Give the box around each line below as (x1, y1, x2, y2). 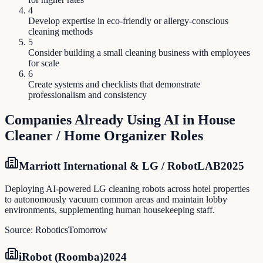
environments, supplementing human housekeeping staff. (5, 205, 215, 215)
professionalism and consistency (28, 90, 147, 100)
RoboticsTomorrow (35, 225, 107, 235)
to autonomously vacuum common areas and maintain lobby (5, 194, 227, 204)
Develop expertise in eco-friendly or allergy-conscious (28, 16, 228, 26)
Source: (5, 225, 35, 235)
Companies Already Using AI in (5, 112, 198, 128)
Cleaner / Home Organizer (5, 128, 167, 144)
